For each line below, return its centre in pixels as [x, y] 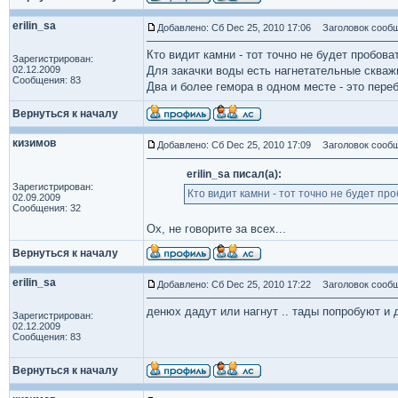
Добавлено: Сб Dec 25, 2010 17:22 [234, 284]
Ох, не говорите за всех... [216, 229]
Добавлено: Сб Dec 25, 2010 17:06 [234, 28]
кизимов [34, 143]
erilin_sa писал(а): [234, 174]
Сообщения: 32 [47, 208]
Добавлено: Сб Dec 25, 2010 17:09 [234, 145]
